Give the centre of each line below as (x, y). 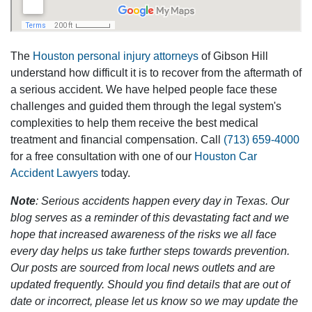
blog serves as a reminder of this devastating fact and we (150, 218)
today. (114, 173)
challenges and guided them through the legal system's (146, 106)
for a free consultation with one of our (102, 156)
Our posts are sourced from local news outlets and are (143, 268)
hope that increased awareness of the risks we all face (143, 234)
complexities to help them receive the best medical (134, 123)
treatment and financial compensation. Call (117, 140)
